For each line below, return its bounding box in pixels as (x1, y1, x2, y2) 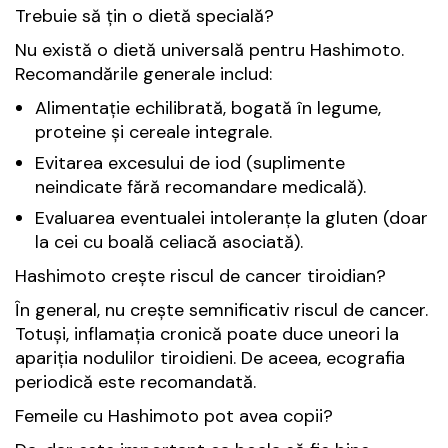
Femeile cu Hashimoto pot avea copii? (15, 404, 333, 429)
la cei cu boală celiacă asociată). (35, 230, 303, 255)
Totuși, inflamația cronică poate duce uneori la (15, 322, 399, 347)
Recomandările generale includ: (15, 62, 272, 87)
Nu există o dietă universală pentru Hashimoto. (15, 38, 404, 63)
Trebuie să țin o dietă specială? (15, 4, 274, 29)
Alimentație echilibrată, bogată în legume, (35, 96, 381, 121)
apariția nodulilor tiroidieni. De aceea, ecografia (15, 346, 405, 371)
